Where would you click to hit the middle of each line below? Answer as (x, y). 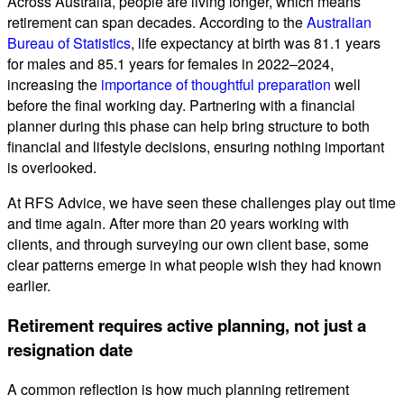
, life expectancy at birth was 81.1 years (256, 43)
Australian (339, 23)
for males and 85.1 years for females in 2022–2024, (170, 64)
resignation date (70, 350)
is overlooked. (52, 168)
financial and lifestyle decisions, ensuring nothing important (196, 147)
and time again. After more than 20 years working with (178, 224)
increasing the (54, 85)
